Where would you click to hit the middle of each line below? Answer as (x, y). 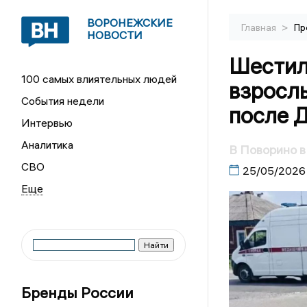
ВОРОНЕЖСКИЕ (130, 23)
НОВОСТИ (115, 35)
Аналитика (48, 145)
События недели (63, 101)
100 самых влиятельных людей (99, 79)
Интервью (47, 123)
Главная (259, 27)
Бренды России (78, 293)
